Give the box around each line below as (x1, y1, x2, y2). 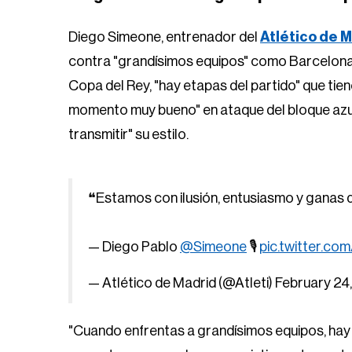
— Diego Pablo (88, 240, 180, 254)
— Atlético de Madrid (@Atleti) (88, 276, 275, 290)
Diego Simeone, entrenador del (68, 30, 260, 44)
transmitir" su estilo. (68, 127, 189, 141)
